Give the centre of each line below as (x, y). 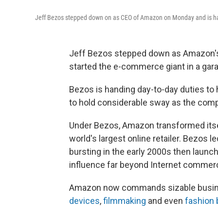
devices (84, 201)
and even (165, 201)
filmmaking (125, 201)
